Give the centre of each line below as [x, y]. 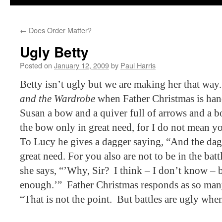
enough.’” [41, 185]
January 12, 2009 [82, 65]
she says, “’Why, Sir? [64, 170]
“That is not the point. [66, 199]
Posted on [36, 65]
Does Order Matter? [59, 30]
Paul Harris [138, 65]
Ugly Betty [54, 52]
